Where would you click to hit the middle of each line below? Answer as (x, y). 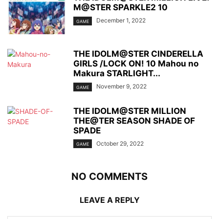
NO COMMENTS (109, 176)
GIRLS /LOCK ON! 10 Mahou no (136, 64)
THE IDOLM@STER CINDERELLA (138, 54)
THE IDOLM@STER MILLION (130, 111)
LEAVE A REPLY (109, 200)
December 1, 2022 (121, 21)
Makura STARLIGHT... (117, 74)
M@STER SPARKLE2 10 (120, 8)
